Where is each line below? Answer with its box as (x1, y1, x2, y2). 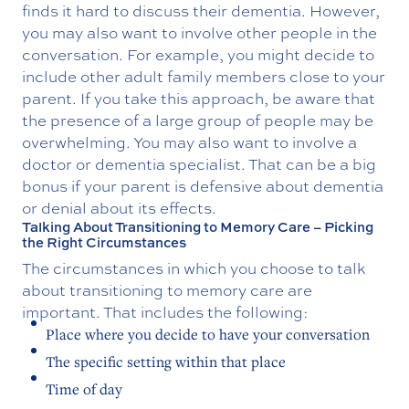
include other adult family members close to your (22, 65, 385, 87)
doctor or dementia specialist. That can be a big (22, 152, 376, 174)
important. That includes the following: (22, 300, 309, 322)
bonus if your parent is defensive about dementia (22, 174, 383, 196)
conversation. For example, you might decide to (22, 43, 374, 65)
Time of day (46, 378, 122, 399)
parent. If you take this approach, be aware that (22, 87, 375, 109)
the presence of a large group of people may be (22, 109, 373, 131)
